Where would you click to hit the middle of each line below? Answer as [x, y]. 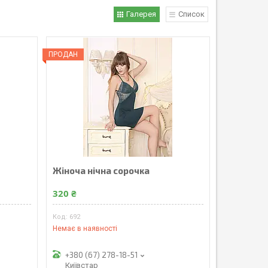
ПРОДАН [63, 54]
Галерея [141, 14]
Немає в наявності [85, 229]
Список [191, 14]
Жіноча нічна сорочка [101, 170]
